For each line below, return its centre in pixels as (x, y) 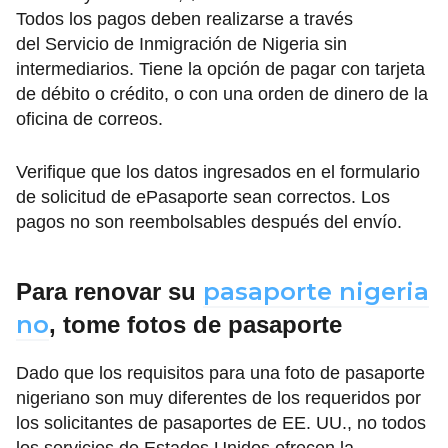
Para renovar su (109, 292)
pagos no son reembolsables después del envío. (209, 222)
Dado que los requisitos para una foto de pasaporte (220, 373)
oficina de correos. (89, 119)
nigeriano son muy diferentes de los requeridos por (218, 398)
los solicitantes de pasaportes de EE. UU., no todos (221, 423)
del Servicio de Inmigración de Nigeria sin (181, 44)
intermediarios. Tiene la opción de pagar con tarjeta (220, 69)
